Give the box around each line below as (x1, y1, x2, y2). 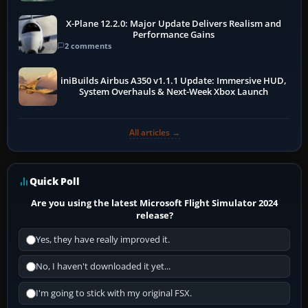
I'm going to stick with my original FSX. (36, 287, 192, 300)
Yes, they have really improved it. (36, 234, 170, 246)
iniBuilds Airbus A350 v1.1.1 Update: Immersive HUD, (60, 75, 287, 87)
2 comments (65, 40, 111, 51)
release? (135, 209, 173, 222)
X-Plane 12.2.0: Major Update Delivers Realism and (66, 17, 282, 30)
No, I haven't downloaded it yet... (36, 261, 170, 273)
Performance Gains (133, 28, 215, 41)
